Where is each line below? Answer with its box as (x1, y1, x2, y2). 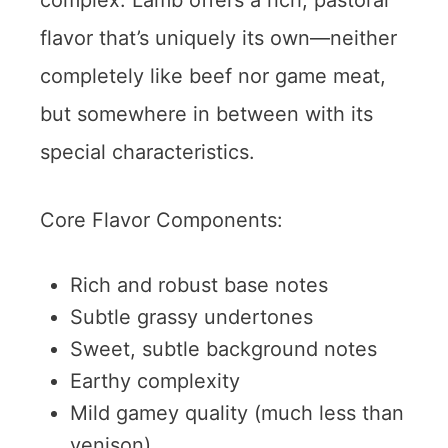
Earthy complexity (70, 368, 240, 393)
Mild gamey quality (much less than (70, 400, 404, 425)
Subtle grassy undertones (70, 304, 313, 329)
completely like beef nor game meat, (40, 63, 386, 88)
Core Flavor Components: (40, 207, 283, 232)
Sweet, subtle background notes (70, 336, 377, 361)
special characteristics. (40, 139, 255, 164)
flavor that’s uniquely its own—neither (40, 25, 397, 50)
